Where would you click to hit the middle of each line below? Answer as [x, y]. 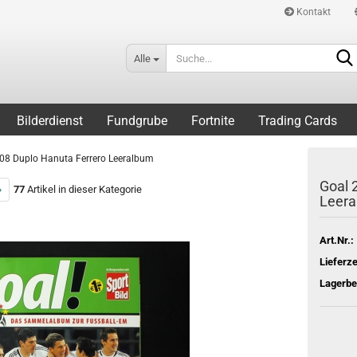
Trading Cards [298, 121]
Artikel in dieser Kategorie [83, 189]
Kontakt [312, 12]
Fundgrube [137, 121]
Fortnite [213, 121]
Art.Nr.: [336, 240]
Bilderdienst [50, 121]
